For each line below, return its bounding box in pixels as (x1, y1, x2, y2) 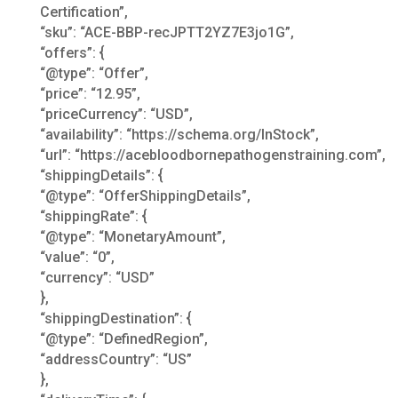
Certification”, (39, 3, 128, 20)
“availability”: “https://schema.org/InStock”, (39, 125, 319, 143)
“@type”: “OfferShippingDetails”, (39, 187, 251, 204)
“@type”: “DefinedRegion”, (39, 330, 208, 347)
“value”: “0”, (39, 248, 115, 266)
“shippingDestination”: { (39, 309, 192, 327)
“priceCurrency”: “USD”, (39, 105, 193, 123)
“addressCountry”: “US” (39, 350, 192, 368)
